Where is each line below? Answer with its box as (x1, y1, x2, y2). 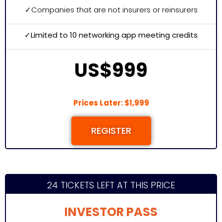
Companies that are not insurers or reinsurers (31, 4, 198, 15)
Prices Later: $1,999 (73, 98, 149, 108)
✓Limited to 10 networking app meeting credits (24, 30, 198, 40)
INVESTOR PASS (64, 204, 158, 220)
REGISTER (91, 124, 131, 137)
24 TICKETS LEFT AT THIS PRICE (47, 179, 175, 191)
